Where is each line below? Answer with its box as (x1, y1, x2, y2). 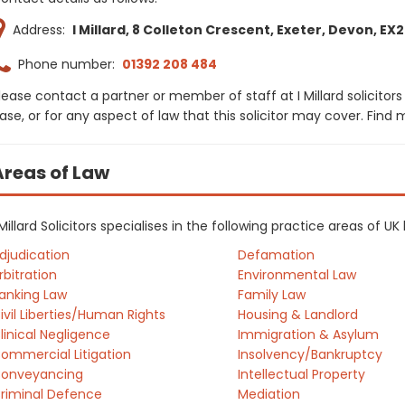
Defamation (237, 246, 315, 264)
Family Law (237, 286, 306, 304)
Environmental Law (237, 266, 356, 284)
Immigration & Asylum (237, 325, 379, 344)
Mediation (237, 385, 300, 403)
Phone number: (11, 55, 122, 73)
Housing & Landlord (237, 306, 358, 324)
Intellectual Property (237, 365, 365, 383)
